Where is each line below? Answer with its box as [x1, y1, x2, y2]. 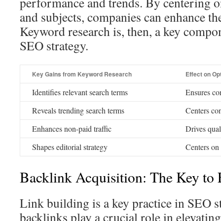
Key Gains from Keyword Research [32, 70, 132, 78]
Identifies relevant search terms [32, 87, 128, 97]
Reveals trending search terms [32, 105, 124, 115]
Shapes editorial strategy [32, 142, 108, 152]
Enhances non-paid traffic [32, 123, 111, 134]
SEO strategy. [20, 37, 88, 54]
